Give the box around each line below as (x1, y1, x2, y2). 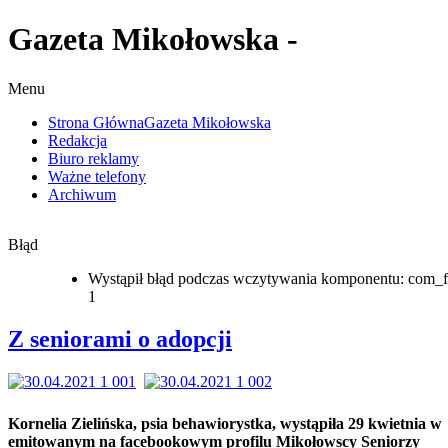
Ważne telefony (48, 167, 146, 185)
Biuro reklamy (48, 149, 139, 167)
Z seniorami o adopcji (8, 325, 232, 352)
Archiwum (48, 185, 116, 203)
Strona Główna (48, 113, 144, 131)
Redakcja (48, 131, 107, 149)
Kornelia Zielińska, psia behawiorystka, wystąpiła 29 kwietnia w (8, 414, 442, 432)
